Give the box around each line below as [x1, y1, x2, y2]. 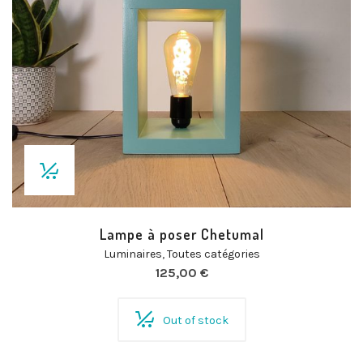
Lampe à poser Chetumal [99, 225, 264, 243]
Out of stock [162, 314, 228, 327]
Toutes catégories [166, 247, 260, 261]
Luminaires [103, 247, 162, 261]
